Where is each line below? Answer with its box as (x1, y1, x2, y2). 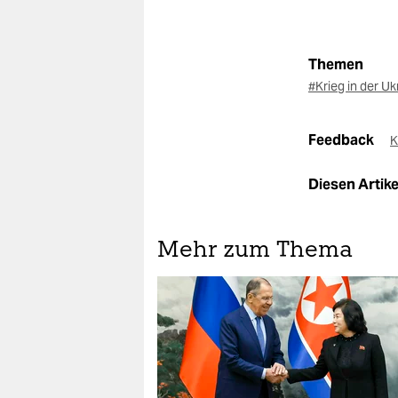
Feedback (308, 130, 377, 149)
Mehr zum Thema (157, 239, 353, 262)
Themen (308, 54, 363, 74)
